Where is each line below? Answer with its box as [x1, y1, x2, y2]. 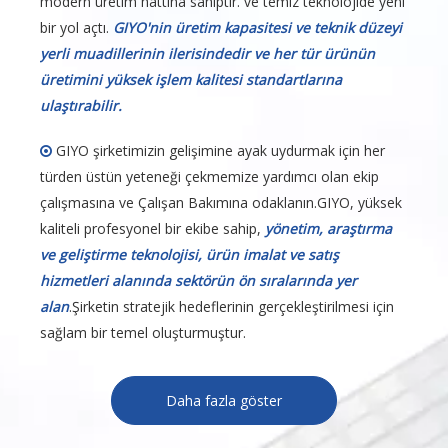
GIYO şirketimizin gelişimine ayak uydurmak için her [52, 141, 385, 161]
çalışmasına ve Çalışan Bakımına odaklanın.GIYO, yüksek [40, 193, 402, 213]
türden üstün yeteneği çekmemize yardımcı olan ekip [40, 167, 379, 187]
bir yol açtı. [40, 18, 113, 38]
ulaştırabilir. [40, 96, 122, 116]
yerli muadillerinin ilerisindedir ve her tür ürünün [40, 44, 375, 64]
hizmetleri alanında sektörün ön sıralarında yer [40, 271, 357, 291]
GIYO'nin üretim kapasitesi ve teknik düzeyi [113, 18, 402, 38]
